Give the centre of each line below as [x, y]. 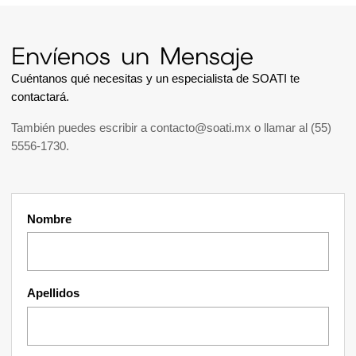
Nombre [50, 219]
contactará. [40, 97]
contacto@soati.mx [201, 128]
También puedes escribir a [81, 128]
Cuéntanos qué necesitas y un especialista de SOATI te [155, 79]
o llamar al [282, 128]
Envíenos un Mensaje [132, 56]
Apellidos [54, 293]
